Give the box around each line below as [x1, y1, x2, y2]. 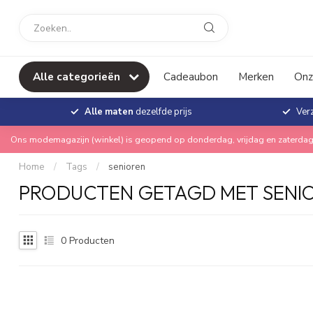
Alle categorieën [33, 69, 123, 84]
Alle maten [84, 105, 133, 118]
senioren [108, 161, 145, 173]
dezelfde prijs [133, 105, 192, 118]
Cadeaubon [163, 69, 218, 84]
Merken [238, 69, 274, 84]
